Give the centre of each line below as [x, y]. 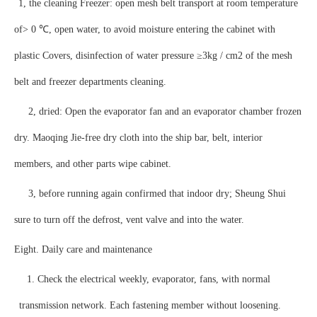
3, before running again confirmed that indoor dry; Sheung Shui [157, 194]
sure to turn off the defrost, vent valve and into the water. [129, 220]
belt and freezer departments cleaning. [90, 82]
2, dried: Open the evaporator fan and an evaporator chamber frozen [165, 111]
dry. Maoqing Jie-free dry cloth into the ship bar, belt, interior [138, 138]
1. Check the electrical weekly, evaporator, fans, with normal [149, 279]
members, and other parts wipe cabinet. [93, 164]
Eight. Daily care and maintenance [83, 249]
